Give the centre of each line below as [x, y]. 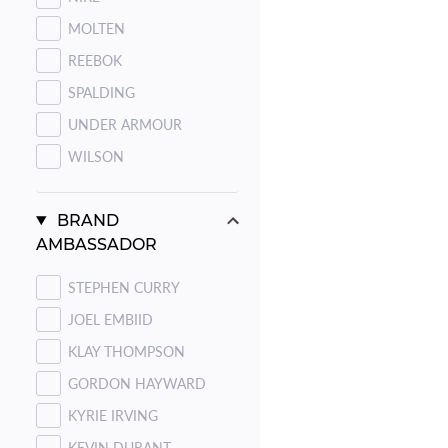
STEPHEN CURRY [124, 287]
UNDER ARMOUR [125, 124]
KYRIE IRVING [113, 415]
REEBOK [95, 60]
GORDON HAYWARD [137, 383]
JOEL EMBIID [110, 319]
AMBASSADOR [96, 244]
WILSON [96, 156]
